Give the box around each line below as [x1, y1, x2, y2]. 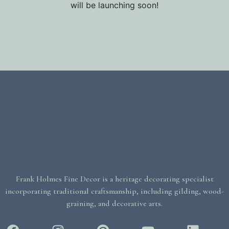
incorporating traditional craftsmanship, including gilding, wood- [5, 186, 224, 196]
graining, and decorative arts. [66, 198, 163, 209]
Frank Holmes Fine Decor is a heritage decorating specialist [15, 174, 214, 184]
